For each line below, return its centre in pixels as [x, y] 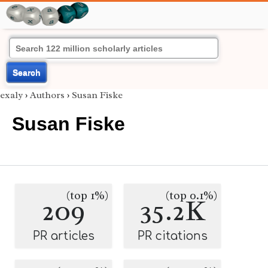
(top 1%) [87, 196]
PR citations [172, 236]
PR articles [63, 236]
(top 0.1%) [191, 196]
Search [27, 72]
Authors [47, 95]
